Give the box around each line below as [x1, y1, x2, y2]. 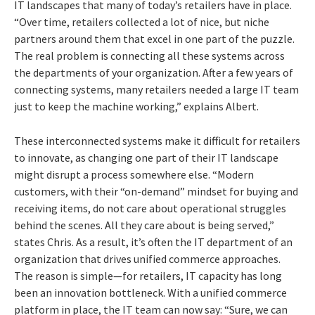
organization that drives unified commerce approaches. [14, 252, 281, 266]
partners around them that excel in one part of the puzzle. [14, 32, 295, 46]
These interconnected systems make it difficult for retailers [14, 134, 300, 148]
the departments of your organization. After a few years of [14, 65, 293, 80]
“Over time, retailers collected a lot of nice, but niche [14, 15, 269, 30]
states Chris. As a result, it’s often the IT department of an [14, 235, 292, 250]
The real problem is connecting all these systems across [14, 49, 285, 63]
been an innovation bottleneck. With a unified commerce [14, 285, 287, 300]
